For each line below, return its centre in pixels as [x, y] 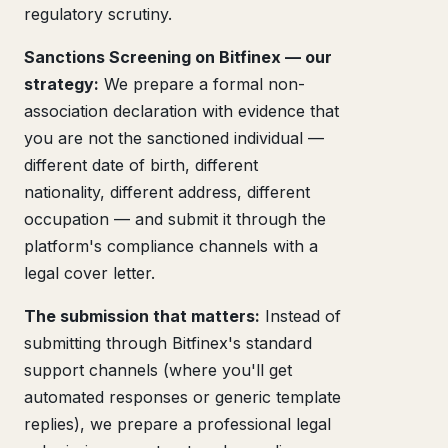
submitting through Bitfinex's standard [168, 343]
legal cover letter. [89, 273]
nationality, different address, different [167, 192]
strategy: [61, 84]
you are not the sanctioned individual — [174, 138]
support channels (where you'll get [158, 370]
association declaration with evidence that [181, 111]
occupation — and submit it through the [175, 219]
